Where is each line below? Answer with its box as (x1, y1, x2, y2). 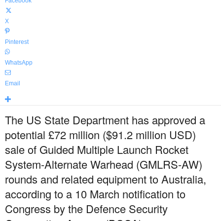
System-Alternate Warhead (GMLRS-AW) (5, 156, 202, 172)
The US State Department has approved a (5, 112, 205, 127)
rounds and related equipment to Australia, (5, 171, 206, 186)
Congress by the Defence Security (5, 201, 168, 216)
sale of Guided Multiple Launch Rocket (5, 142, 188, 157)
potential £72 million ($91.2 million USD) (5, 127, 196, 142)
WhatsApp (5, 59, 33, 66)
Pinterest (5, 38, 29, 45)
